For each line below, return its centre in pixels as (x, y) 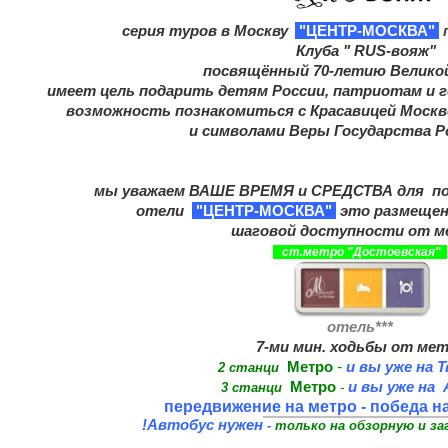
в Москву (254, 31)
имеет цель (93, 91)
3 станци (253, 387)
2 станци (248, 367)
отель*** (361, 326)
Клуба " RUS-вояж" (367, 51)
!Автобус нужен (202, 424)
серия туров (169, 31)
